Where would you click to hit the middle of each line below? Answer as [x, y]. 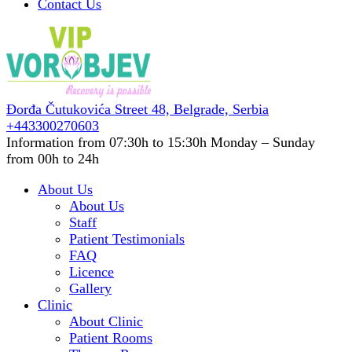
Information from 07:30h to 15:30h [106, 142]
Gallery [90, 288]
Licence [92, 272]
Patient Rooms [111, 338]
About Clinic [106, 321]
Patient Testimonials [127, 239]
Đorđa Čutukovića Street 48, [90, 109]
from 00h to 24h [53, 159]
